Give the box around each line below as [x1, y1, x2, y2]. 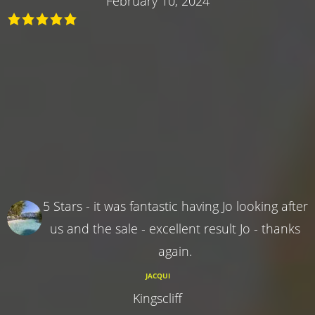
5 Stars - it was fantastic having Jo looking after [42, 197, 308, 214]
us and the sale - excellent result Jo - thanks [50, 219, 300, 237]
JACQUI [145, 270, 170, 281]
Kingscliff [133, 289, 182, 307]
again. [158, 242, 192, 259]
